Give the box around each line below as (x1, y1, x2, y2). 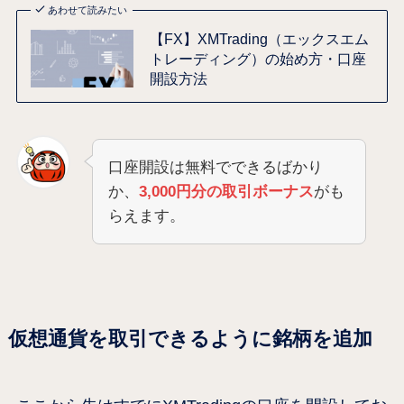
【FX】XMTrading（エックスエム (149, 30, 369, 47)
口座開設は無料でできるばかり (107, 158, 323, 176)
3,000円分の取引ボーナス (138, 182, 314, 200)
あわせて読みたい (48, 4, 128, 15)
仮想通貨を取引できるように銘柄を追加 (7, 327, 372, 350)
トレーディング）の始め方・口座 (149, 50, 366, 67)
